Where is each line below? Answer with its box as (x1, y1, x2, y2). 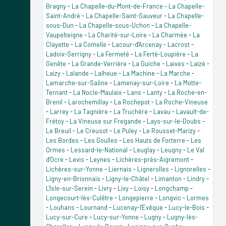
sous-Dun (46, 21, 74, 29)
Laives (166, 59, 185, 68)
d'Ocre (46, 155, 64, 163)
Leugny (161, 145, 182, 154)
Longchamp (155, 184, 189, 192)
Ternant (46, 88, 68, 96)
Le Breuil (46, 126, 71, 135)
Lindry (187, 174, 205, 183)
